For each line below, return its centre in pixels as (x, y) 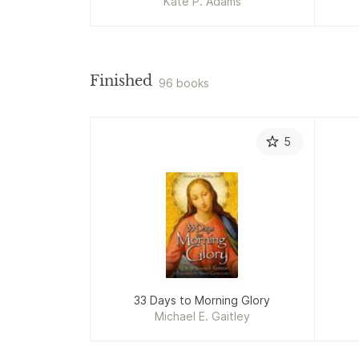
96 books (184, 83)
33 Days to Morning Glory (202, 301)
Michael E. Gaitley (202, 317)
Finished (121, 81)
